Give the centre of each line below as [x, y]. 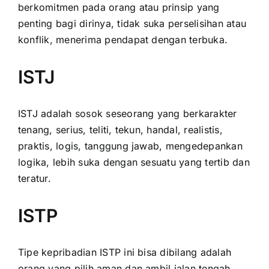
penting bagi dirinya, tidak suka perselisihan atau [132, 23]
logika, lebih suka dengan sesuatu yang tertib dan [134, 162]
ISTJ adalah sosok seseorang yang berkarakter [128, 113]
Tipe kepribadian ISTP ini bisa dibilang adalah [125, 252]
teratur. [35, 178]
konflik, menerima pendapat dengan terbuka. [125, 39]
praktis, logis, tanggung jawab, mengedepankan [130, 146]
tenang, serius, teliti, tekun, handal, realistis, [120, 129]
